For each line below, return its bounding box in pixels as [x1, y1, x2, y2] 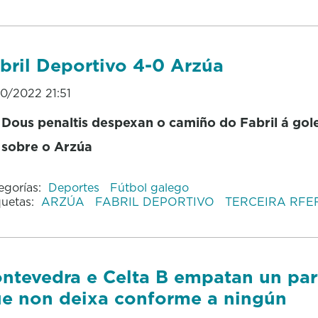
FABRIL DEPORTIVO [94, 193, 218, 209]
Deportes [48, 179, 103, 195]
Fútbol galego [109, 179, 189, 195]
